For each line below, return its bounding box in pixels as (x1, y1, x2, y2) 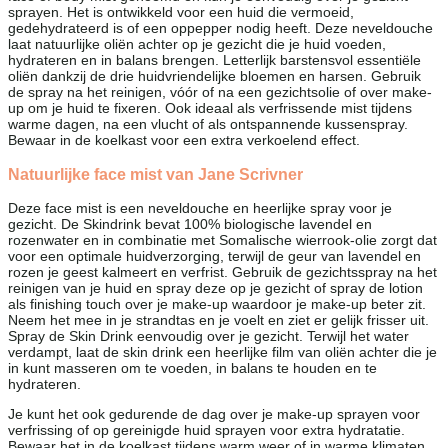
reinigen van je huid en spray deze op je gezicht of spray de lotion (8, 280, 423, 297)
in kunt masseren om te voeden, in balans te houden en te (8, 360, 377, 377)
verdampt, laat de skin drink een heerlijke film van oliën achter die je (8, 344, 437, 361)
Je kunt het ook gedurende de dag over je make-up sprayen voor (8, 406, 420, 423)
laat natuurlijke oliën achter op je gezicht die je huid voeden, (8, 36, 386, 53)
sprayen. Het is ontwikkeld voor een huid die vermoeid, (8, 4, 354, 21)
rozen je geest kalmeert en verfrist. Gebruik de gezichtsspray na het (8, 264, 437, 281)
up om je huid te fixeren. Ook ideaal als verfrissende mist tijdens (8, 100, 412, 117)
